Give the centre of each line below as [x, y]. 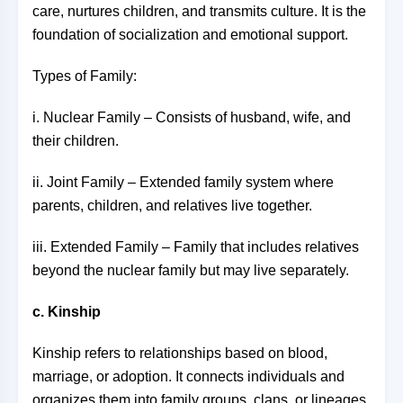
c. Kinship [67, 312]
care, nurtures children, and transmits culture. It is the [199, 11]
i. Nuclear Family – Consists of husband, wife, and [192, 117]
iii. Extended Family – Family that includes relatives [196, 247]
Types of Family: [85, 76]
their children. [76, 141]
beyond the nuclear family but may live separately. [191, 270]
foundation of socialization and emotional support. [190, 35]
